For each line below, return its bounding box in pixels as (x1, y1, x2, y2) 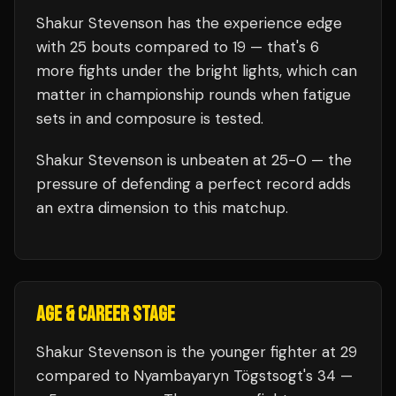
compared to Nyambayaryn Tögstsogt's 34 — (36, 366, 353, 385)
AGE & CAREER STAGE (36, 301, 175, 327)
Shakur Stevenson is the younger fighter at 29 (36, 342, 357, 362)
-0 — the (288, 150, 352, 170)
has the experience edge (163, 13, 342, 33)
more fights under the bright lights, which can (36, 61, 357, 80)
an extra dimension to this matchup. (36, 198, 288, 217)
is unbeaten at (163, 150, 271, 170)
